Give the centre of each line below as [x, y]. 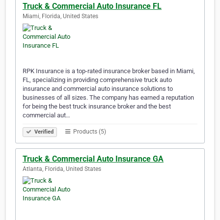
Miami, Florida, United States [60, 16]
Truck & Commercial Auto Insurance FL [92, 6]
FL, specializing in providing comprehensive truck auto [97, 80]
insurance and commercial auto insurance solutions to [98, 89]
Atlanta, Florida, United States [62, 169]
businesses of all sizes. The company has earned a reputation [108, 98]
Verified [43, 132]
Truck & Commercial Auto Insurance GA [93, 159]
